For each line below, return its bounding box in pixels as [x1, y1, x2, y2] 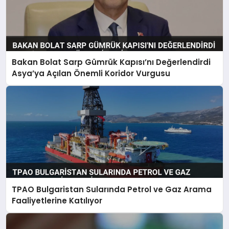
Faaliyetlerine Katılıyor [12, 195, 103, 206]
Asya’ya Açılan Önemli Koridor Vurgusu [12, 68, 171, 79]
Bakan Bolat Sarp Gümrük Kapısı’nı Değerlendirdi [12, 57, 211, 67]
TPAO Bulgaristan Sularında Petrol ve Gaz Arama [12, 184, 212, 195]
